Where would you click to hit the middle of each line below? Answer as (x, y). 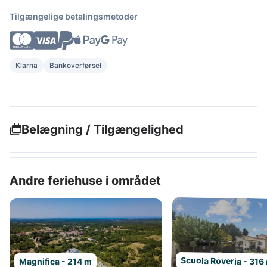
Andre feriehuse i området (85, 181)
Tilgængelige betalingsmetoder (74, 16)
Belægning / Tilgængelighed (103, 129)
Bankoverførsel (75, 65)
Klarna (27, 65)
